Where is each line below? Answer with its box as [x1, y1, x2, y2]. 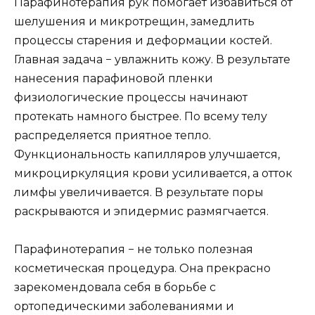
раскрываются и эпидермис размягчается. [14, 204, 269, 218]
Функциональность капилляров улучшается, [14, 147, 280, 161]
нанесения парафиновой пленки [14, 71, 213, 85]
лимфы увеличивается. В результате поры [14, 185, 264, 199]
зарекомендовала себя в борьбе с [14, 280, 216, 294]
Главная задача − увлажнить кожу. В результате [14, 52, 290, 66]
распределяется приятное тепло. [14, 128, 211, 142]
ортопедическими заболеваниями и [14, 299, 234, 313]
